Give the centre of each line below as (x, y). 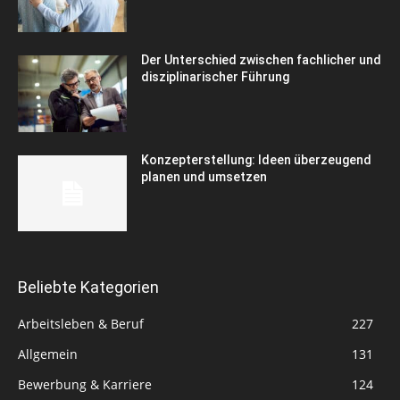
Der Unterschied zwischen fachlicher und (262, 60)
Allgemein (48, 354)
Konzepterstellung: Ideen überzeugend (257, 159)
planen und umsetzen (204, 176)
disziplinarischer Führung (216, 77)
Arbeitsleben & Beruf (81, 324)
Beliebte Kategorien (88, 287)
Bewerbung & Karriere (85, 385)
